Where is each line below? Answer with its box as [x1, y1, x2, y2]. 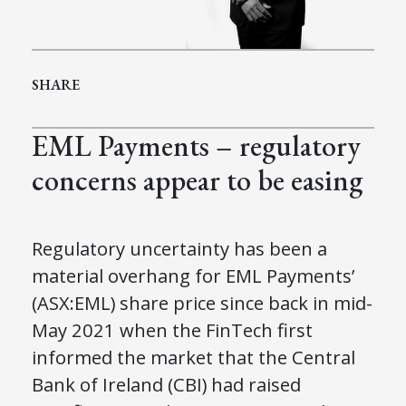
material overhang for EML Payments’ [32, 263, 354, 289]
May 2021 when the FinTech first [32, 317, 313, 343]
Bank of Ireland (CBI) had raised [32, 372, 301, 398]
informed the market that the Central [32, 344, 355, 371]
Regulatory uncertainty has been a [32, 236, 327, 262]
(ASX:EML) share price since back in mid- [32, 290, 372, 316]
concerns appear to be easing [32, 160, 362, 199]
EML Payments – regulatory [32, 126, 361, 165]
